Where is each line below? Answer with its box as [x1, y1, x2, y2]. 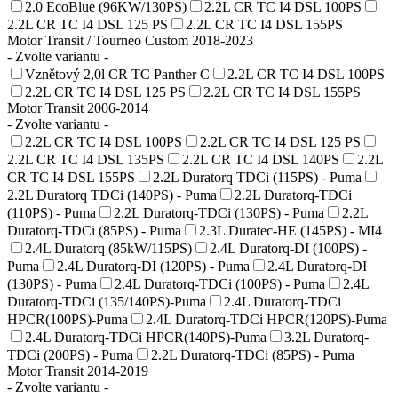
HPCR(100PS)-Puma [7, 311, 128, 327]
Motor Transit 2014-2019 [7, 362, 148, 378]
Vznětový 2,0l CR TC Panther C [25, 66, 210, 82]
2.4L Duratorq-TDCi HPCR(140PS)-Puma [25, 329, 267, 345]
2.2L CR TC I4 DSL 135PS [7, 151, 164, 167]
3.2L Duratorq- [284, 329, 369, 345]
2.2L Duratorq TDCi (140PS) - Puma [7, 187, 217, 203]
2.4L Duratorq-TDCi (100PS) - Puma [115, 275, 325, 291]
